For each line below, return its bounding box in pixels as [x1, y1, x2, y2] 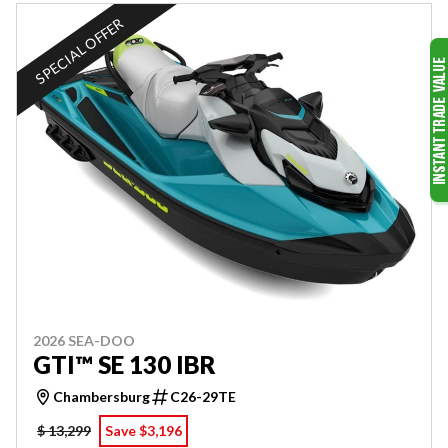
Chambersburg [53, 387, 150, 405]
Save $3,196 [105, 421, 182, 439]
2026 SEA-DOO [33, 331, 135, 349]
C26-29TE [170, 387, 236, 405]
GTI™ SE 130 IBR [33, 349, 216, 379]
